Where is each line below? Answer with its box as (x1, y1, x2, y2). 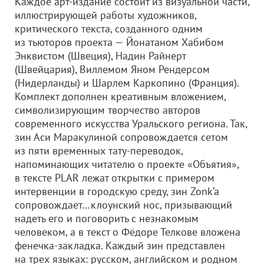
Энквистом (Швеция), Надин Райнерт (15, 49, 186, 62)
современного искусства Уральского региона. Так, (15, 117, 247, 130)
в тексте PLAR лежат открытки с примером (15, 171, 214, 184)
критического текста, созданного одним (15, 22, 203, 35)
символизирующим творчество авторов (15, 103, 200, 117)
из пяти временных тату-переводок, (15, 144, 183, 157)
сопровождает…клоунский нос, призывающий (15, 198, 232, 212)
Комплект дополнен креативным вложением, (15, 90, 226, 103)
